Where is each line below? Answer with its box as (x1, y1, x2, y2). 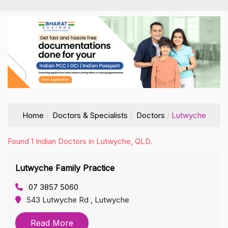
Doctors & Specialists (52, 110, 128, 120)
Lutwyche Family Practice (15, 162, 115, 173)
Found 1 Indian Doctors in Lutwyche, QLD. (8, 136, 152, 146)
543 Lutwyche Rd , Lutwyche (26, 194, 129, 205)
